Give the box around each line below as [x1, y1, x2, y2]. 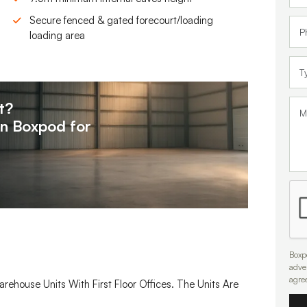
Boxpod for [12, 116, 91, 136]
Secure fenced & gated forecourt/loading [29, 14, 213, 27]
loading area [29, 29, 85, 42]
